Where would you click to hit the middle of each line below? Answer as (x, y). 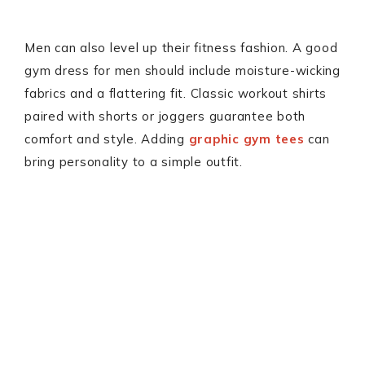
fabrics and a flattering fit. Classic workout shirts (176, 93)
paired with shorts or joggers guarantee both (165, 116)
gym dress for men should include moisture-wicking (182, 70)
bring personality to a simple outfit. (134, 162)
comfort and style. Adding (107, 139)
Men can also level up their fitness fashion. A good (181, 48)
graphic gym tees (246, 139)
